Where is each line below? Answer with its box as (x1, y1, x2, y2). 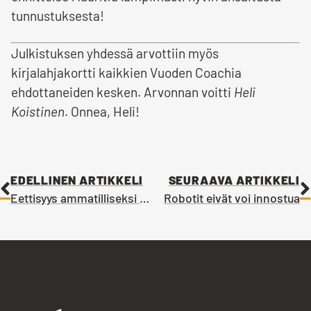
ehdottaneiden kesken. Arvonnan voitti (11, 84, 234, 101)
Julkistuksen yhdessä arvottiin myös (11, 45, 219, 62)
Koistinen (11, 103, 65, 120)
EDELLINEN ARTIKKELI (10, 173, 144, 187)
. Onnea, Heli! (65, 103, 140, 120)
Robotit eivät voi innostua (164, 190, 300, 206)
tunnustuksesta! (11, 8, 104, 24)
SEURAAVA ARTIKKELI (168, 173, 300, 187)
